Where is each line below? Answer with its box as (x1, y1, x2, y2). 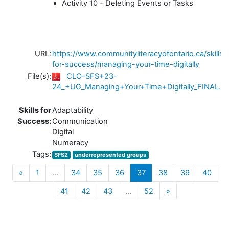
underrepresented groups (75, 151, 147, 158)
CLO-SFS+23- (66, 71, 117, 81)
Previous (22, 167, 54, 177)
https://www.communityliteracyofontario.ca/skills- (52, 49, 227, 58)
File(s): (28, 71, 51, 81)
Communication (52, 116, 108, 126)
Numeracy (52, 138, 88, 147)
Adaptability (52, 105, 93, 115)
